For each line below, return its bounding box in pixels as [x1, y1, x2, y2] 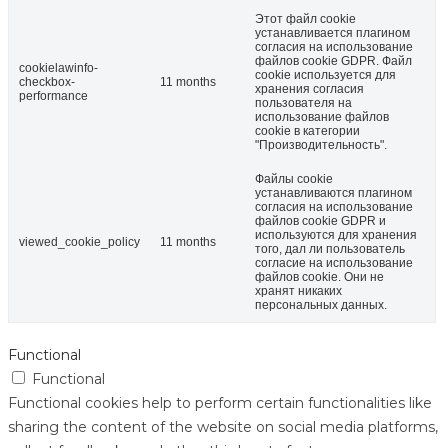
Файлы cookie [255, 171, 333, 186]
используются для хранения [255, 227, 417, 242]
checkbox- [19, 74, 75, 89]
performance [19, 88, 88, 103]
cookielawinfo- [19, 60, 98, 75]
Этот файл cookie [255, 11, 356, 26]
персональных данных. [255, 297, 387, 312]
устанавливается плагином [255, 25, 410, 40]
